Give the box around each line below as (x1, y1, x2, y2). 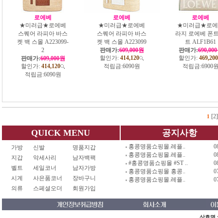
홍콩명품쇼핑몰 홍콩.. (128, 167, 185, 175)
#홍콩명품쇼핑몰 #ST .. (128, 159, 188, 166)
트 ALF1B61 (185, 38, 216, 45)
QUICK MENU (31, 127, 91, 138)
